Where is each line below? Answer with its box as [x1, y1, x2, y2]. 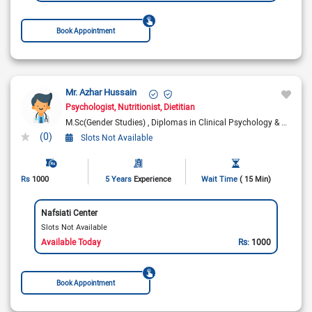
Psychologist [65, 101, 114, 113]
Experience [133, 173, 171, 185]
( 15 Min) [239, 173, 271, 185]
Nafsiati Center [40, 206, 97, 218]
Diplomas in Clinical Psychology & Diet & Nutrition [151, 116, 281, 128]
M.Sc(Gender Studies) [65, 116, 148, 128]
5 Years [104, 173, 134, 185]
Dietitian [164, 101, 195, 113]
